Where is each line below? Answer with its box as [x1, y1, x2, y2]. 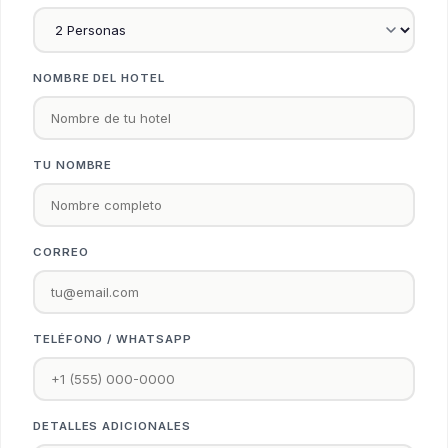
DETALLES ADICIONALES [33, 418, 191, 433]
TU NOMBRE [33, 157, 113, 172]
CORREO [33, 244, 89, 259]
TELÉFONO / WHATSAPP [33, 331, 192, 346]
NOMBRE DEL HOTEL [33, 70, 165, 85]
